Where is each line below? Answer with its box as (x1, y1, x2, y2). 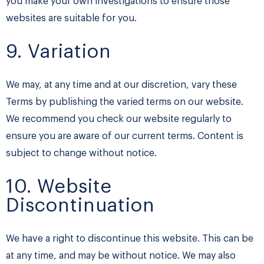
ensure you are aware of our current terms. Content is (6, 131, 243, 141)
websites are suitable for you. (6, 14, 137, 24)
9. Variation (6, 42, 111, 62)
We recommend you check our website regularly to (6, 114, 232, 124)
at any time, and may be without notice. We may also (6, 251, 236, 261)
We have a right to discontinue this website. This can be (6, 234, 253, 244)
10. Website (6, 177, 112, 197)
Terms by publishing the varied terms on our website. (6, 97, 243, 107)
